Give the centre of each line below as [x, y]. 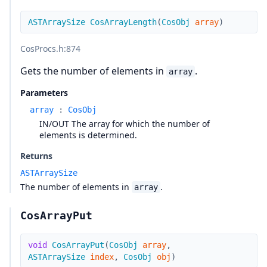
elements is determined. [88, 135]
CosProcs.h [42, 49]
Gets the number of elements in [93, 71]
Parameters [44, 93]
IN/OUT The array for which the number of [125, 124]
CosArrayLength [123, 22]
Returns [36, 156]
